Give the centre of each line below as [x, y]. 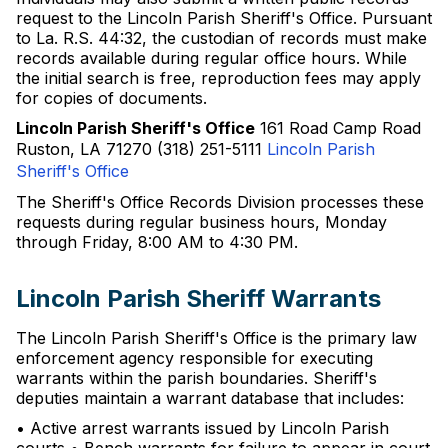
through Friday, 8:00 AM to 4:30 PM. [157, 242]
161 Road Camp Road [338, 128]
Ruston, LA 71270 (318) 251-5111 [141, 149]
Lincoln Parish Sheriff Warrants [198, 298]
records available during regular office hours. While [211, 58]
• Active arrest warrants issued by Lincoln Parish [202, 428]
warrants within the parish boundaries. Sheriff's [196, 378]
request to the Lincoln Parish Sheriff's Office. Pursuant [224, 18]
